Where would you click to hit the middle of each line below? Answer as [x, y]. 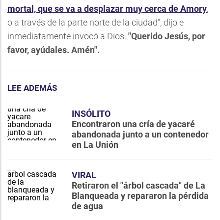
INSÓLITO [91, 114]
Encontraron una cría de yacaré [133, 124]
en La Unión [95, 145]
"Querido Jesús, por [167, 36]
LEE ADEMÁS [32, 88]
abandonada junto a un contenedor [140, 134]
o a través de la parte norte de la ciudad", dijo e [96, 22]
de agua [87, 206]
